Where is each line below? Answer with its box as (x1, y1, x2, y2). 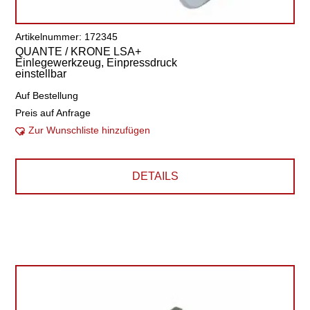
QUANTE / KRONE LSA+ (15, 46, 142, 57)
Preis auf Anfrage (15, 107, 91, 118)
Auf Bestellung (15, 90, 79, 101)
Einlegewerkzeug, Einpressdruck (15, 57, 178, 69)
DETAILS (131, 170, 179, 182)
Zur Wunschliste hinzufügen (28, 125, 151, 136)
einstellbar (15, 68, 67, 80)
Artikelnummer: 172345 (15, 31, 118, 42)
